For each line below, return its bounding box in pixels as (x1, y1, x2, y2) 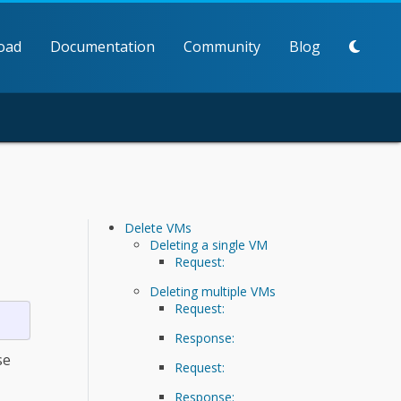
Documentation (50, 37, 155, 56)
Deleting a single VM (149, 235, 268, 253)
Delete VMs (124, 218, 192, 236)
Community (183, 37, 260, 56)
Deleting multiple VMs (149, 282, 276, 300)
